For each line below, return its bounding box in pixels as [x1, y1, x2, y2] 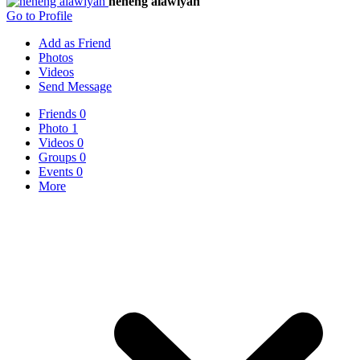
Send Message [39, 79, 112, 93]
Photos [39, 50, 73, 64]
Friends [39, 106, 80, 121]
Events [39, 164, 76, 178]
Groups [39, 149, 80, 164]
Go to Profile [6, 8, 72, 22]
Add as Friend [39, 35, 111, 50]
